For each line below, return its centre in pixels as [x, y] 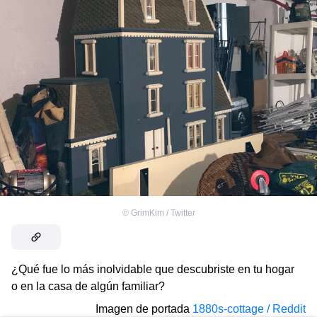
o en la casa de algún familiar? [88, 287]
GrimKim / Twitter [163, 213]
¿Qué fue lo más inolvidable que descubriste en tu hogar [153, 270]
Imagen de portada [143, 309]
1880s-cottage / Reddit [249, 309]
